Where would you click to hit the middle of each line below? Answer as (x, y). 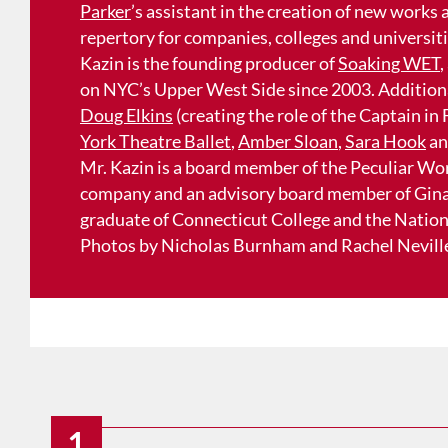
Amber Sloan (288, 141)
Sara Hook (385, 141)
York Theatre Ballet (155, 141)
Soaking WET (389, 63)
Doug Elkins (126, 115)
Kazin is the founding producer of (209, 63)
